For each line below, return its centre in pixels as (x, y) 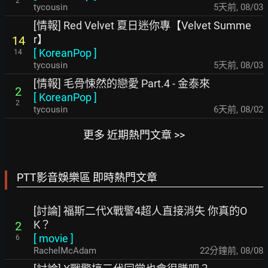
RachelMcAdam (65, 251)
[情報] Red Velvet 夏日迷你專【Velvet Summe (142, 25)
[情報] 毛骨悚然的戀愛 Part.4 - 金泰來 (122, 83)
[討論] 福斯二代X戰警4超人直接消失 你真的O (140, 211)
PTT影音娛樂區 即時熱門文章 (87, 177)
